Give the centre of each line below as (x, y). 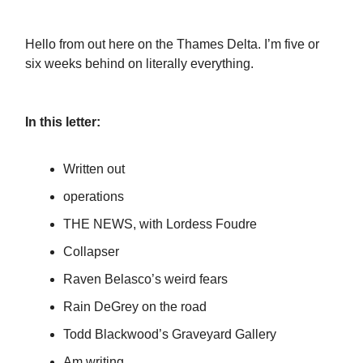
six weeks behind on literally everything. (139, 64)
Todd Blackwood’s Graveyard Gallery (170, 335)
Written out (94, 169)
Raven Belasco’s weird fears (145, 280)
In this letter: (63, 122)
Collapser (91, 252)
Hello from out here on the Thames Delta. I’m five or (172, 45)
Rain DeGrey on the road (135, 307)
